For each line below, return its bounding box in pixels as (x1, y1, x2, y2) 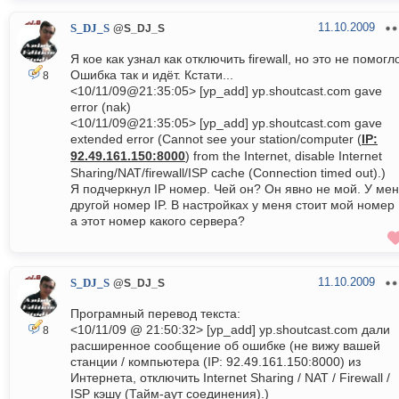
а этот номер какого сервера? (70, 214, 245, 229)
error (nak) (70, 100, 131, 115)
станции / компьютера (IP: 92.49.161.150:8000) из (70, 354, 361, 370)
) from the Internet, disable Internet (185, 149, 382, 164)
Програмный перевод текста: (70, 306, 240, 322)
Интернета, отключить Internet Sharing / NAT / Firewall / (70, 370, 390, 386)
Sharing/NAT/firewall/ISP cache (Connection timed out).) (70, 166, 386, 181)
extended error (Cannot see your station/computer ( (70, 132, 362, 147)
